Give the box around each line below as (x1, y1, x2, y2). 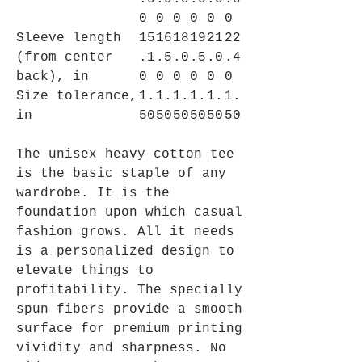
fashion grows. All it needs (16, 225, 234, 240)
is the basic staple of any (16, 166, 226, 182)
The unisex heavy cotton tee (16, 147, 234, 162)
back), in (16, 69, 89, 85)
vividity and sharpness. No (16, 341, 226, 356)
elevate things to (16, 263, 154, 279)
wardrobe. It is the (16, 186, 170, 201)
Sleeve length (16, 31, 121, 46)
